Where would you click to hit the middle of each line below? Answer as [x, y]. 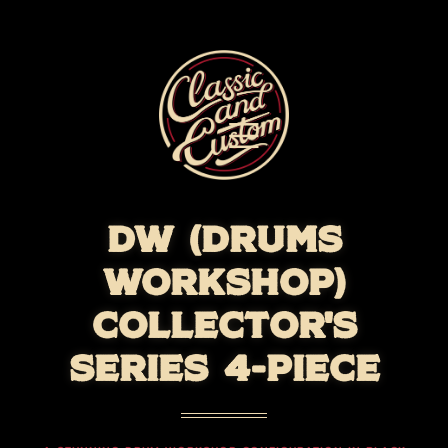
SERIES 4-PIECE [224, 367]
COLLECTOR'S [224, 324]
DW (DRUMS [224, 238]
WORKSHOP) [224, 281]
